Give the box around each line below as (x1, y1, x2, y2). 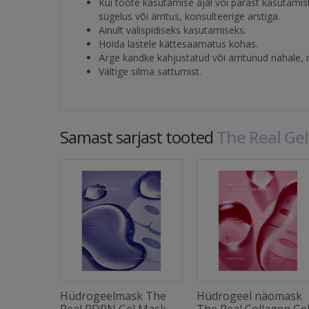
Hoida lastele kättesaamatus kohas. (99, 37, 258, 50)
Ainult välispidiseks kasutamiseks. (99, 23, 246, 37)
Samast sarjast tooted (60, 126, 217, 148)
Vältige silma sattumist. (99, 65, 201, 78)
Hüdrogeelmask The (60, 288, 166, 303)
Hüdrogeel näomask (197, 288, 302, 303)
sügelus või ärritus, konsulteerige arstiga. (99, 10, 280, 23)
